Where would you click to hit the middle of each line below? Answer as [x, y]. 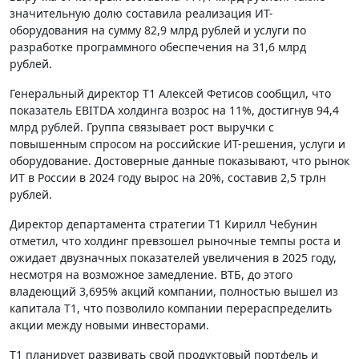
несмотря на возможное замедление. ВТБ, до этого [151, 274]
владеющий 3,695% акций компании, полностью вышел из [174, 291]
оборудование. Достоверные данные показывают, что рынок [179, 161]
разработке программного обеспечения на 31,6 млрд [158, 47]
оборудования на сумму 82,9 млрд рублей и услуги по [158, 30]
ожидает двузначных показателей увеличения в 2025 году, [173, 258]
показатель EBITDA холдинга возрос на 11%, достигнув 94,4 [174, 110]
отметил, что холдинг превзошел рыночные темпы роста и [175, 241]
